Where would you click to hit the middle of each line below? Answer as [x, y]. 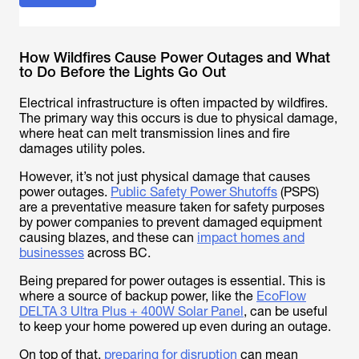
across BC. [117, 253]
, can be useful [286, 311]
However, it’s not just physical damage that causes [165, 177]
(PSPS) [298, 192]
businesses [52, 253]
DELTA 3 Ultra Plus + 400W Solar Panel [131, 311]
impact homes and [251, 238]
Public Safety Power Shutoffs [194, 192]
